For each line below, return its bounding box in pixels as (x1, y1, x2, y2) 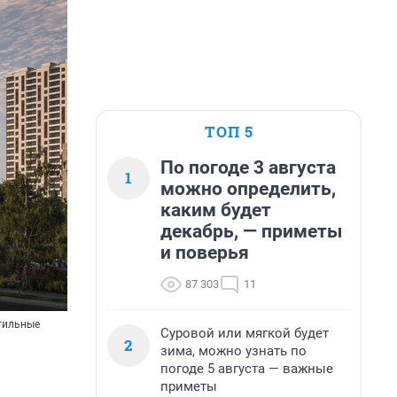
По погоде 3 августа (160, 157, 336, 178)
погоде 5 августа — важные (160, 361, 333, 377)
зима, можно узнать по (160, 343, 307, 359)
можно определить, (160, 178, 336, 199)
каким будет (160, 199, 271, 221)
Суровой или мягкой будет (160, 325, 329, 341)
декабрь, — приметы (160, 221, 342, 242)
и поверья (160, 242, 249, 263)
